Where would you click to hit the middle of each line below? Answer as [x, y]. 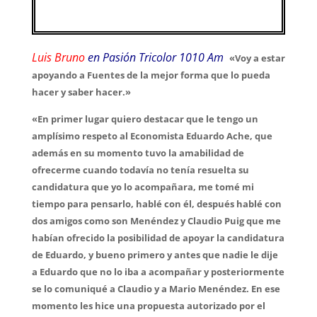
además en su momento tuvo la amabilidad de [138, 152]
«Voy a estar [257, 58]
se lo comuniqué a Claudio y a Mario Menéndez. [141, 288]
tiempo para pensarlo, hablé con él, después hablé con [156, 203]
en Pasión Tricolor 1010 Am [155, 57]
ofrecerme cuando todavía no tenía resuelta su [140, 169]
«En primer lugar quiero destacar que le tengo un [145, 119]
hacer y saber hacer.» [81, 92]
